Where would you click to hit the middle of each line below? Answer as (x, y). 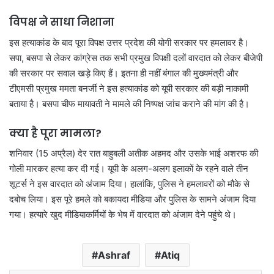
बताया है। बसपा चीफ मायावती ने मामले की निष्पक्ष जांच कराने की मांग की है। (129, 103)
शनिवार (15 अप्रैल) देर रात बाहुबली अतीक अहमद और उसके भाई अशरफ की (134, 153)
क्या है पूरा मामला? (55, 133)
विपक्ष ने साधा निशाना (62, 22)
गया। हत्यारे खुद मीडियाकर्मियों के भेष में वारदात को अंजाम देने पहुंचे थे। (123, 214)
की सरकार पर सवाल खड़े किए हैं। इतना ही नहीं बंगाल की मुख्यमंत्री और (124, 73)
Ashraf (114, 255)
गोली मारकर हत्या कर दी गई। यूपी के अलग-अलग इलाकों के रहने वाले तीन (129, 168)
